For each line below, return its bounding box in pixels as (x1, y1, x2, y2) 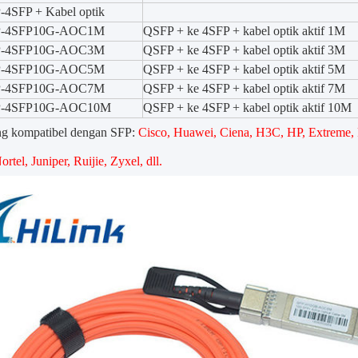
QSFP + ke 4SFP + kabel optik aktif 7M (143, 82, 345, 95)
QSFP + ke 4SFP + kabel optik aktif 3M (143, 43, 345, 57)
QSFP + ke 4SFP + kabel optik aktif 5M (143, 62, 345, 76)
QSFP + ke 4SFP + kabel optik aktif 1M (143, 24, 345, 38)
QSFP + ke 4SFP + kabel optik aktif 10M (143, 101, 352, 114)
